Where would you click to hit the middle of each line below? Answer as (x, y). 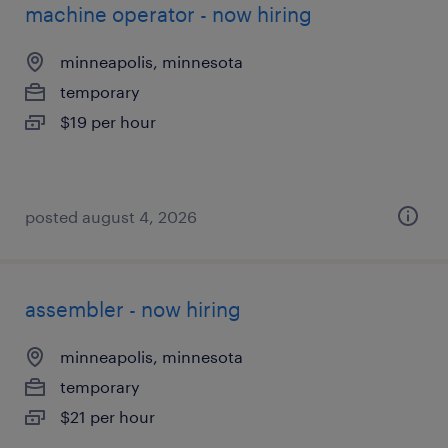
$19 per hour (108, 121)
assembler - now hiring (133, 309)
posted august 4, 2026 (111, 216)
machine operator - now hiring (168, 14)
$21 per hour (107, 416)
